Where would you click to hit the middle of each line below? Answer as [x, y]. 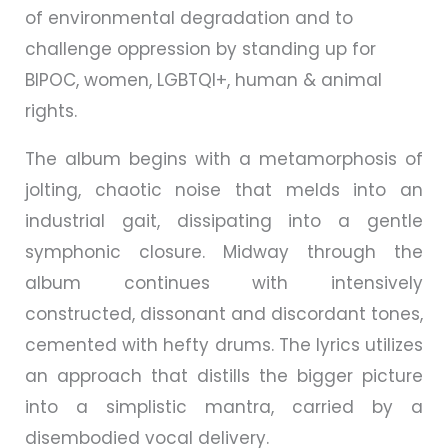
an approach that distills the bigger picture [224, 375]
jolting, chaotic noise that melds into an [224, 189]
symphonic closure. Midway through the [224, 251]
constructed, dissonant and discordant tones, [224, 313]
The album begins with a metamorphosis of [224, 158]
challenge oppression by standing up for [200, 48]
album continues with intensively [224, 282]
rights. [51, 110]
